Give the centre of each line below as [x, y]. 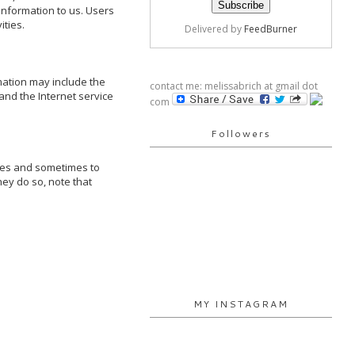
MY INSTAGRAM [241, 304]
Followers [241, 134]
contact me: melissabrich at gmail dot [234, 86]
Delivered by [214, 29]
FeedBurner [271, 29]
